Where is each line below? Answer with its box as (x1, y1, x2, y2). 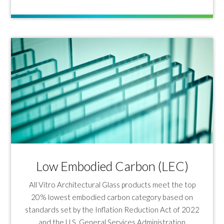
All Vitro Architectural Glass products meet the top (28, 179, 195, 189)
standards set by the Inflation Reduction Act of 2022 (24, 204, 199, 214)
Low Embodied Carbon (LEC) (35, 158, 188, 173)
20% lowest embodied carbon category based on (31, 192, 193, 201)
